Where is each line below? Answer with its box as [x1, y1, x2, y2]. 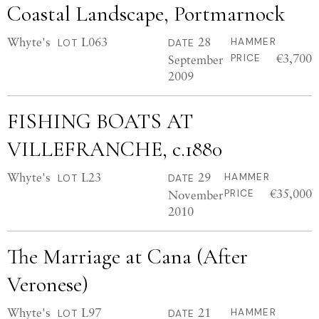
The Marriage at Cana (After [7, 244, 248, 270]
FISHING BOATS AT [7, 108, 193, 135]
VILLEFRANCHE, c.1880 [7, 136, 222, 162]
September [168, 52, 224, 67]
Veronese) [7, 271, 88, 298]
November [168, 187, 224, 202]
